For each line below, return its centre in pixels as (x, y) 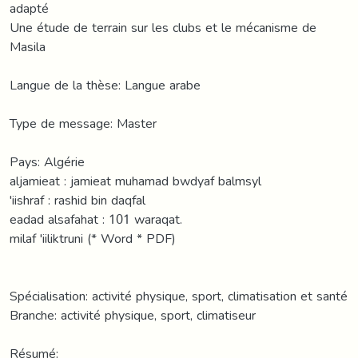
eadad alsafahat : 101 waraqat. (96, 219)
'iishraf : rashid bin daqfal (78, 200)
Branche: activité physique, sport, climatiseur (133, 315)
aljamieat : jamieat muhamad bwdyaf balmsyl (135, 181)
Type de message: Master (83, 123)
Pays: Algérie (47, 161)
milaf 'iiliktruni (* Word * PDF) (93, 238)
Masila (28, 46)
